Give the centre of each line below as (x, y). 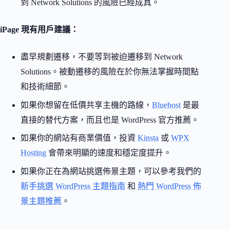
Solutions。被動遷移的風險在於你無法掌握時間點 (110, 72)
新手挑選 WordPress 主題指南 (73, 186)
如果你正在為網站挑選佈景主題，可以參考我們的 (111, 171)
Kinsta (148, 138)
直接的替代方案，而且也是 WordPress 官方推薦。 (110, 120)
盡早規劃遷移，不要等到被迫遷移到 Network (102, 57)
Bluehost (166, 105)
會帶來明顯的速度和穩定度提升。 (109, 153)
